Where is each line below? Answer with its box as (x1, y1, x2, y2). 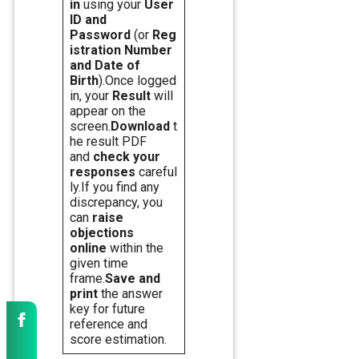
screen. (70, 119, 111, 135)
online (70, 240, 107, 256)
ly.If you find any (70, 179, 159, 196)
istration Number (70, 42, 172, 58)
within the (107, 240, 163, 256)
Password (70, 27, 131, 43)
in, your (70, 88, 112, 104)
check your (93, 149, 160, 165)
